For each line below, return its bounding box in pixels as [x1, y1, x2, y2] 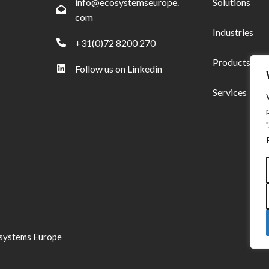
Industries [213, 26, 253, 38]
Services [213, 86, 247, 98]
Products [213, 56, 250, 68]
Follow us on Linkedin [75, 62, 162, 74]
